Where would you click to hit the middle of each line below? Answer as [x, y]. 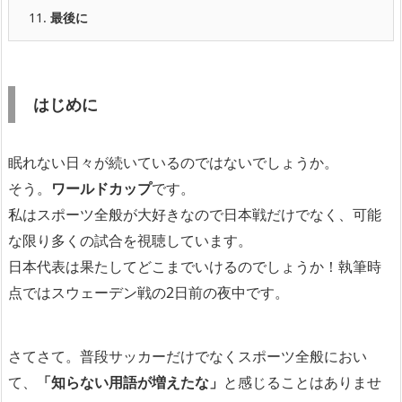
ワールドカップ [101, 188]
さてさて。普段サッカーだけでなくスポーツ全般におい [188, 356]
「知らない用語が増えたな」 [130, 382]
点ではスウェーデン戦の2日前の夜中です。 [149, 292]
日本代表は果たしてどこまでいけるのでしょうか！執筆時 [195, 266]
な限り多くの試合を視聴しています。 [130, 240]
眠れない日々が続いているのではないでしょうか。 [173, 162]
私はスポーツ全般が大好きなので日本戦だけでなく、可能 [195, 214]
